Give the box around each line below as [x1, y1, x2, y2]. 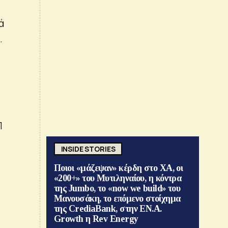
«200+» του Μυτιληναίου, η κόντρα [54, 173, 182, 184]
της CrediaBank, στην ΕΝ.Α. [54, 204, 162, 214]
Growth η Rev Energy [54, 214, 138, 224]
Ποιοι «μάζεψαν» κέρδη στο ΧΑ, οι [54, 163, 183, 174]
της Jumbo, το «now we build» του [54, 183, 181, 194]
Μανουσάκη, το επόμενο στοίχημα [54, 193, 181, 204]
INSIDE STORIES [61, 144, 116, 154]
